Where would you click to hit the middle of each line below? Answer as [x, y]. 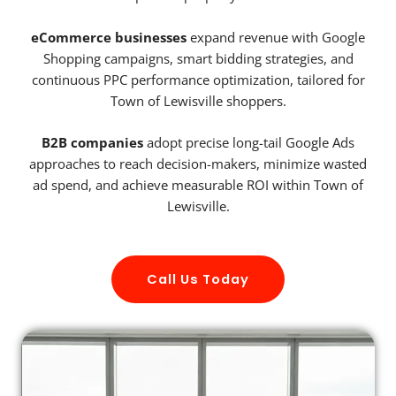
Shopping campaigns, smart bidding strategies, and [198, 58]
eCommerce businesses [109, 37]
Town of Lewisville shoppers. [198, 100]
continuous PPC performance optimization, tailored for [198, 79]
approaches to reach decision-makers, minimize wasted [198, 164]
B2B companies [92, 143]
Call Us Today [198, 279]
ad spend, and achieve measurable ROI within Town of [198, 185]
